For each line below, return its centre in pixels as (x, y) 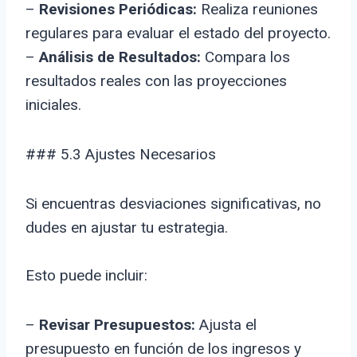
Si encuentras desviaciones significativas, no (173, 204)
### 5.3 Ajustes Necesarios (121, 155)
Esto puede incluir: (86, 276)
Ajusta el (226, 325)
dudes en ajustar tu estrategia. (127, 228)
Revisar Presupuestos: (117, 325)
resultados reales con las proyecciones (156, 81)
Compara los (245, 57)
